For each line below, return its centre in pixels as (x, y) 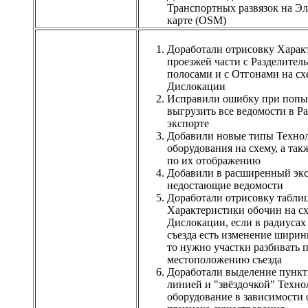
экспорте (188, 123)
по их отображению (214, 160)
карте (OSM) (197, 20)
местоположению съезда (224, 259)
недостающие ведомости (225, 185)
